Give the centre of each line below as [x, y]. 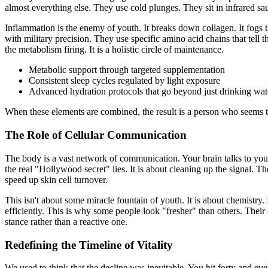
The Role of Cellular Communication [96, 135]
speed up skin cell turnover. [56, 179]
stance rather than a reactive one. [66, 221]
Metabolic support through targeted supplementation [127, 70]
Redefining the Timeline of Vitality [89, 245]
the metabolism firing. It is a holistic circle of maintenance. [114, 50]
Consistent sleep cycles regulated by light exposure [124, 81]
